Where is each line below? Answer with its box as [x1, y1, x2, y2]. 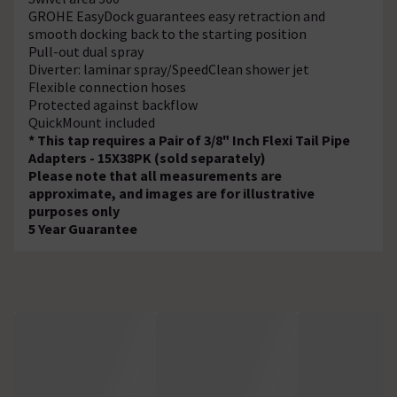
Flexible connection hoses [28, 77, 186, 96]
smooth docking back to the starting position [28, 24, 307, 43]
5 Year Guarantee [28, 219, 140, 237]
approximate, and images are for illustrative [28, 183, 315, 202]
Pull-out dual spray [28, 42, 144, 60]
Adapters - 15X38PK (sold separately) [28, 148, 266, 167]
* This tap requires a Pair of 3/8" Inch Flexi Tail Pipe [28, 130, 350, 149]
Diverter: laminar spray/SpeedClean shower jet [28, 59, 309, 78]
